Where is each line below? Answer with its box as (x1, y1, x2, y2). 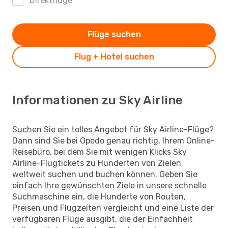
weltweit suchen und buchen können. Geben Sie (12, 169, 197, 179)
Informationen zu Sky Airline (12, 93, 183, 107)
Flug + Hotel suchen (74, 51, 154, 62)
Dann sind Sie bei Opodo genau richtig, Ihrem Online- (12, 135, 215, 146)
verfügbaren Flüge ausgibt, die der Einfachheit (12, 214, 193, 224)
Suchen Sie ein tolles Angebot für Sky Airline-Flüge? (12, 124, 214, 134)
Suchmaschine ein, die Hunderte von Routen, (12, 191, 186, 202)
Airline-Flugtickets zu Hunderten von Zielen (12, 158, 181, 168)
